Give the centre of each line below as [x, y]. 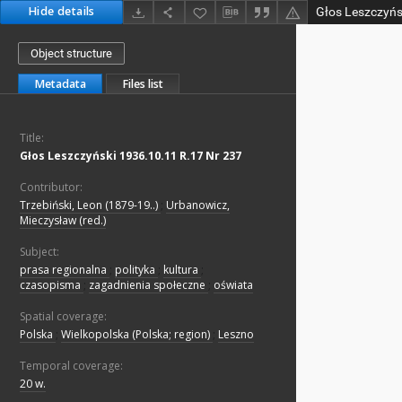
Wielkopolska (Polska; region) [137, 335]
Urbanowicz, [198, 205]
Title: [32, 138]
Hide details [61, 11]
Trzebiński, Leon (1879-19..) [90, 205]
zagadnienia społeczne [149, 285]
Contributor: [51, 188]
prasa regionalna [65, 270]
